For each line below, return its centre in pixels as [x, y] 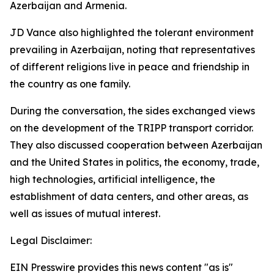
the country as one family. [70, 84]
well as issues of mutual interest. [85, 213]
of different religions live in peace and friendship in [130, 67]
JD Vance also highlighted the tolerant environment [132, 32]
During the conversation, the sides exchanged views [132, 111]
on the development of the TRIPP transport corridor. [131, 128]
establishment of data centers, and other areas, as [129, 196]
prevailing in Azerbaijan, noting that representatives [132, 50]
